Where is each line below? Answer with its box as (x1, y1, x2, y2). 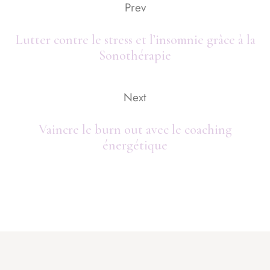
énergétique (102, 137, 168, 153)
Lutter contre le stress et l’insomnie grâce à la (14, 31, 256, 48)
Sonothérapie (99, 47, 171, 63)
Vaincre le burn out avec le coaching (38, 121, 232, 137)
